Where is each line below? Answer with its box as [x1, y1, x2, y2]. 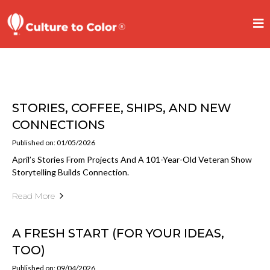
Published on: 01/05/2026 [12, 138, 95, 147]
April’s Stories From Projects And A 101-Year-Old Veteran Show [12, 154, 252, 165]
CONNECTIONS [12, 118, 105, 132]
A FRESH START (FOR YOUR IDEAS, [12, 225, 224, 240]
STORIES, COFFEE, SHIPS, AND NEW [12, 101, 231, 115]
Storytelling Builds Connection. [12, 167, 129, 177]
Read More [12, 190, 55, 201]
